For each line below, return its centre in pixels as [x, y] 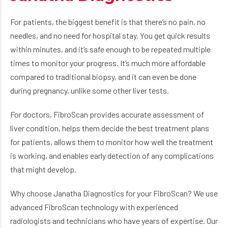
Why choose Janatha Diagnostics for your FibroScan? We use [114, 193]
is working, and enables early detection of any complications [112, 155]
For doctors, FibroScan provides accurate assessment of [107, 114]
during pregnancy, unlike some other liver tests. [90, 90]
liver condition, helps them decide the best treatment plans [110, 128]
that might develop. [43, 169]
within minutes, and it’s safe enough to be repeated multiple [110, 49]
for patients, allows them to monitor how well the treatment [112, 142]
